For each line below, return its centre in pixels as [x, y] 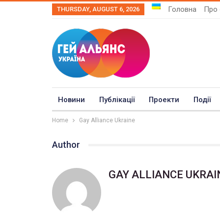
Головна [182, 9]
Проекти [164, 100]
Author [66, 145]
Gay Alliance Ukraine [107, 120]
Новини [71, 100]
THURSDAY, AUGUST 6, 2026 [98, 9]
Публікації [117, 100]
